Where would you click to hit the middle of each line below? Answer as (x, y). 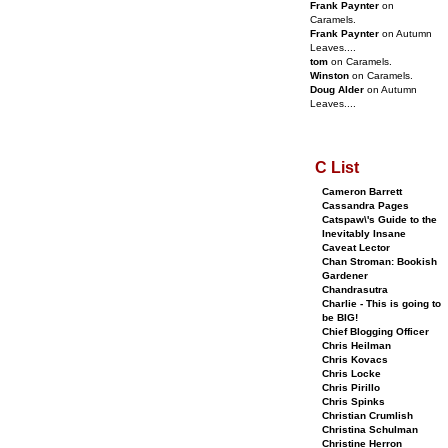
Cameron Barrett (362, 191)
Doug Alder (337, 89)
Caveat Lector (356, 247)
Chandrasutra (355, 289)
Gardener (345, 275)
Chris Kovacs (355, 359)
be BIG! (340, 317)
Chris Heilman (356, 345)
